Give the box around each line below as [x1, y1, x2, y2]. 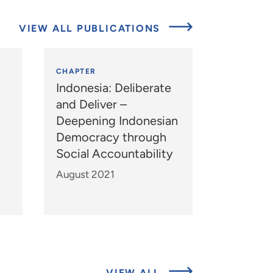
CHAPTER [55, 67, 96, 76]
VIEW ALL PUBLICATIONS [18, 22, 164, 34]
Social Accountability [55, 146, 173, 161]
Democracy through [55, 130, 166, 145]
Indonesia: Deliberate [55, 80, 171, 96]
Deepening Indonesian [55, 113, 178, 129]
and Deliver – [55, 97, 127, 112]
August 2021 [55, 168, 115, 181]
